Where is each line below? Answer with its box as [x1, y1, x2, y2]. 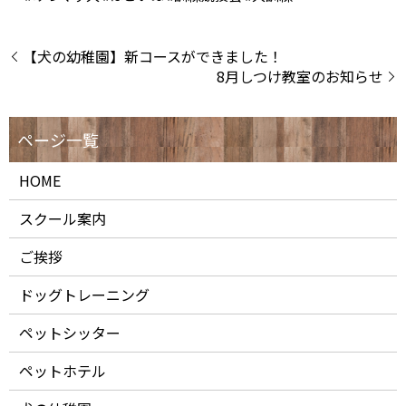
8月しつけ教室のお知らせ [217, 64, 383, 87]
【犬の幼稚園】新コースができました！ [23, 44, 283, 67]
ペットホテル [19, 359, 107, 382]
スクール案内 [19, 207, 107, 229]
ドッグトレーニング [19, 283, 150, 305]
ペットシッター [19, 321, 121, 343]
